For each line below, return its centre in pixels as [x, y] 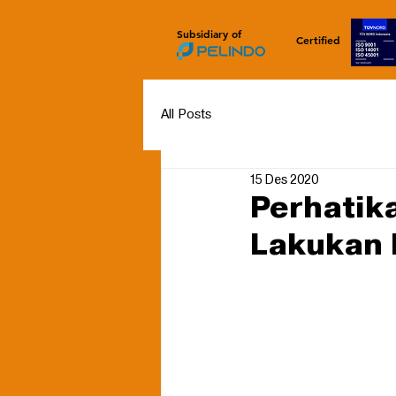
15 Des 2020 [284, 179]
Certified [318, 40]
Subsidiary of [209, 34]
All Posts [186, 114]
